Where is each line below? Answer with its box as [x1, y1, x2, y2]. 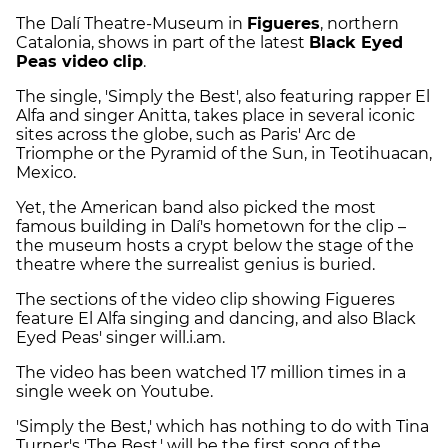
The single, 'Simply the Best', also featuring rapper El [16, 87, 430, 107]
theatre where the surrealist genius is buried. [16, 255, 375, 275]
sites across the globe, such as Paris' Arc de [16, 125, 356, 145]
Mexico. [16, 163, 76, 183]
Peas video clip [16, 52, 143, 72]
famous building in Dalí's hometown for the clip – [16, 217, 406, 237]
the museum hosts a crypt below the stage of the [16, 236, 414, 256]
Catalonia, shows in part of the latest [16, 33, 309, 53]
